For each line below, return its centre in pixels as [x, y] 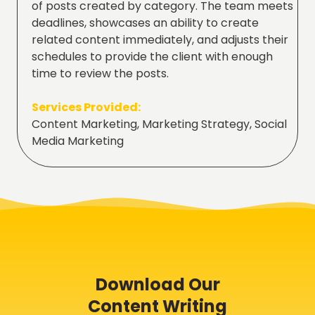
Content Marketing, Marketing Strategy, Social [159, 124]
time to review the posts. [100, 73]
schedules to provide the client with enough [152, 56]
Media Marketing [78, 141]
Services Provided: [86, 107]
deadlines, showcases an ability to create [145, 22]
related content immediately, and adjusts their [160, 39]
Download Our [157, 284]
